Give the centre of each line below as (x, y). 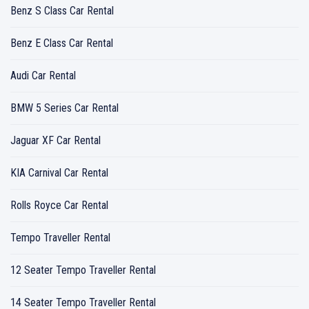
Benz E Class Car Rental (62, 43)
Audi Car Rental (43, 76)
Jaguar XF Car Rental (56, 140)
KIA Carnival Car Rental (59, 173)
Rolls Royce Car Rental (59, 205)
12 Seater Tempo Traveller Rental (83, 270)
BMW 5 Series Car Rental (64, 108)
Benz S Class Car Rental (62, 11)
